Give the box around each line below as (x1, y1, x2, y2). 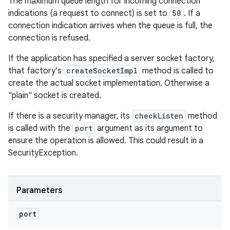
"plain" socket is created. (8, 90, 101, 101)
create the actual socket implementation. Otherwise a (8, 78, 209, 88)
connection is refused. (8, 33, 90, 43)
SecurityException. (8, 148, 78, 158)
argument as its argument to (95, 123, 203, 133)
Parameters (16, 185, 62, 196)
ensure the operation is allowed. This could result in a (8, 136, 203, 146)
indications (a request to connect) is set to (8, 8, 169, 18)
